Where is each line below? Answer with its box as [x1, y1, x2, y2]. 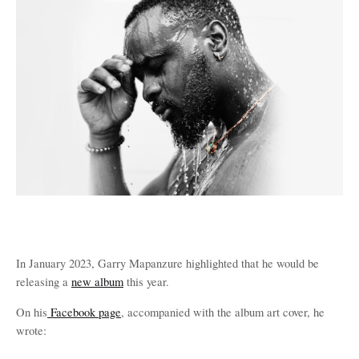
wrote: [16, 323, 46, 338]
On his [16, 305, 47, 320]
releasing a [16, 274, 71, 289]
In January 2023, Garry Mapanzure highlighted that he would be [16, 256, 319, 271]
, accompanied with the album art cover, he [121, 305, 325, 320]
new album [71, 274, 123, 289]
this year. [123, 274, 169, 289]
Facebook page [47, 305, 121, 320]
